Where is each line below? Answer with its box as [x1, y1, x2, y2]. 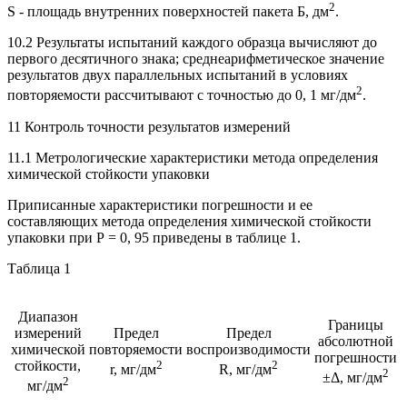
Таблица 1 [7, 260, 71, 276]
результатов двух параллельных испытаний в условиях [7, 67, 348, 84]
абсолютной [318, 333, 393, 349]
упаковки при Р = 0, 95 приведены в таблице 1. [7, 229, 301, 245]
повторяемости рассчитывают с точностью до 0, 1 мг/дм [7, 87, 356, 104]
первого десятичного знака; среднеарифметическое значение [7, 51, 384, 67]
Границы [328, 316, 383, 333]
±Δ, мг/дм [323, 369, 382, 385]
